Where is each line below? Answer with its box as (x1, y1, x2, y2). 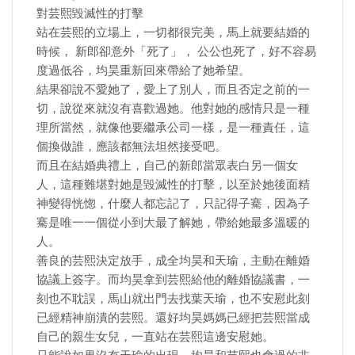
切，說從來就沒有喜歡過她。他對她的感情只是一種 (36, 101, 310, 116)
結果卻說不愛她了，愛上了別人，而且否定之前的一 (36, 82, 310, 97)
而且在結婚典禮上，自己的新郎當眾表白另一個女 (36, 158, 298, 173)
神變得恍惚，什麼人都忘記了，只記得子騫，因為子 (36, 197, 310, 211)
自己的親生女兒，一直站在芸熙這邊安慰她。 (36, 330, 274, 344)
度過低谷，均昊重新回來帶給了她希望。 (36, 63, 250, 78)
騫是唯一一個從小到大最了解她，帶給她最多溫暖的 (36, 216, 310, 230)
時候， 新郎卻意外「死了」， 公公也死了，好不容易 (36, 44, 316, 59)
